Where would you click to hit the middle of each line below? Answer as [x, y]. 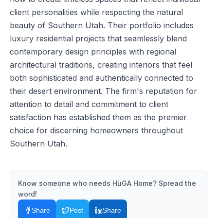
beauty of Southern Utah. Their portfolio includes [102, 25]
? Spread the [174, 183]
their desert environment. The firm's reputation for [103, 91]
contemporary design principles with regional [93, 52]
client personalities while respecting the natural [96, 12]
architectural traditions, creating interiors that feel [101, 65]
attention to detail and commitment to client [89, 104]
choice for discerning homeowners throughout [96, 130]
